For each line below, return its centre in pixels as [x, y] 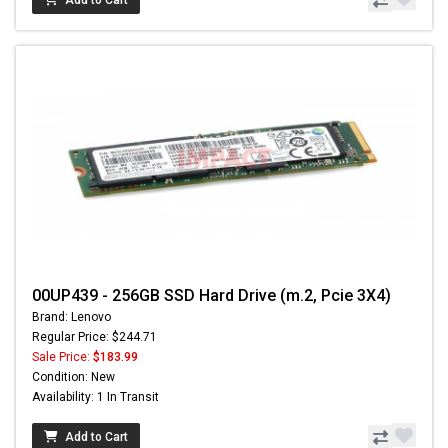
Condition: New [73, 377]
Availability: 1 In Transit [95, 397]
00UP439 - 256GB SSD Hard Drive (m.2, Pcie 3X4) [211, 296]
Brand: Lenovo [71, 317]
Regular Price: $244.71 [94, 337]
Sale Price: [62, 357]
